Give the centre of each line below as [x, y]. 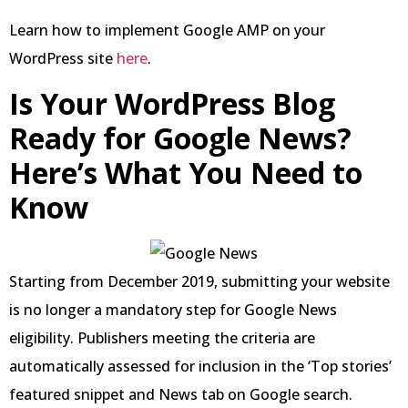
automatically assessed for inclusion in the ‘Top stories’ [200, 366]
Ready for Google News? [180, 138]
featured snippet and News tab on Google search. [181, 394]
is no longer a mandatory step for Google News [173, 309]
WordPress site [63, 59]
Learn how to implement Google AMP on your [167, 31]
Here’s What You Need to [186, 172]
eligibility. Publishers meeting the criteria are [162, 337]
